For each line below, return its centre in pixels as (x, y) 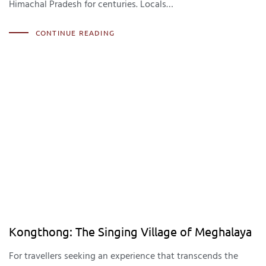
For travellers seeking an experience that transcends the (123, 256)
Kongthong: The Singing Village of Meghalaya (130, 231)
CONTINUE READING (75, 33)
